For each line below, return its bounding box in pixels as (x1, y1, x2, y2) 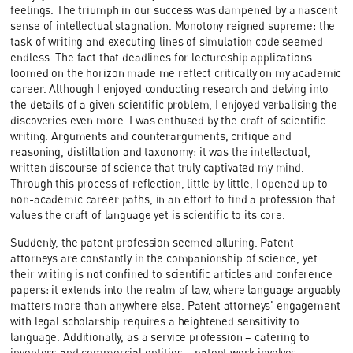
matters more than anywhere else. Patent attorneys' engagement (10, 298, 340, 312)
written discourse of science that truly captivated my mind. (10, 161, 304, 175)
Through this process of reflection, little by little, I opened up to (10, 176, 328, 191)
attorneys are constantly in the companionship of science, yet (10, 251, 318, 265)
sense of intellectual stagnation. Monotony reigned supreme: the (10, 19, 336, 33)
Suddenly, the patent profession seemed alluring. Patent (10, 235, 294, 249)
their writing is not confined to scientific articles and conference (10, 266, 333, 281)
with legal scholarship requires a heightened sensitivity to (10, 314, 299, 328)
